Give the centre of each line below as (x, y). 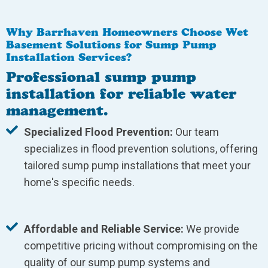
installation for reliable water (121, 94)
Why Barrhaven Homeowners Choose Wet (127, 33)
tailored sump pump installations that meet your (137, 166)
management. (57, 111)
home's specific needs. (79, 182)
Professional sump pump (101, 77)
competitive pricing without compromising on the (141, 246)
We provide (211, 229)
